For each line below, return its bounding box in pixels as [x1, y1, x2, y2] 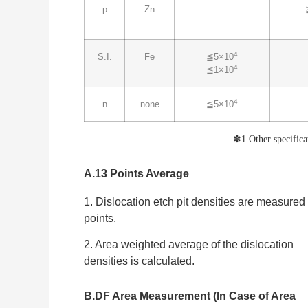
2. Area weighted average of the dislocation [84, 238, 294, 250]
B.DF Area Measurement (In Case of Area [84, 290, 296, 302]
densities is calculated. [84, 254, 195, 267]
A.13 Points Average [84, 167, 189, 179]
